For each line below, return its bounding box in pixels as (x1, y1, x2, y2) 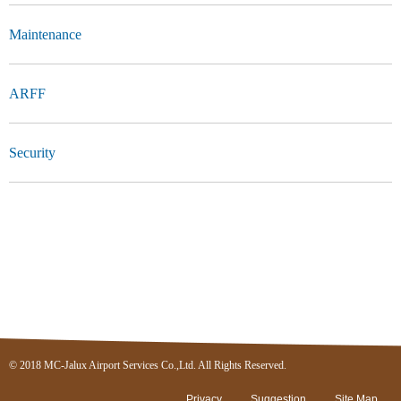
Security (9, 144, 55, 160)
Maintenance (9, 26, 81, 42)
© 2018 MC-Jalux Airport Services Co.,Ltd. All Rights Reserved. (9, 358, 286, 371)
